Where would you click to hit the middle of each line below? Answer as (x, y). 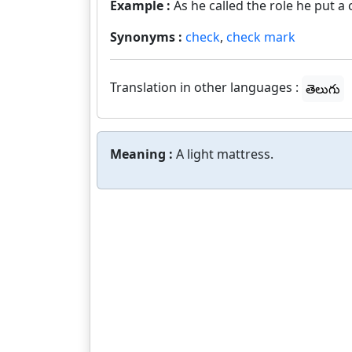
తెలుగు (323, 89)
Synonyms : (148, 37)
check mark (261, 37)
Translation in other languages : (204, 88)
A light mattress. (225, 154)
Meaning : (143, 154)
